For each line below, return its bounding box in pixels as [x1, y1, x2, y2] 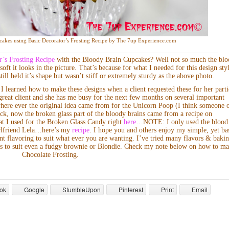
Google [24, 185, 45, 194]
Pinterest [119, 185, 144, 194]
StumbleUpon [62, 185, 101, 194]
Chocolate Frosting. [21, 150, 79, 158]
